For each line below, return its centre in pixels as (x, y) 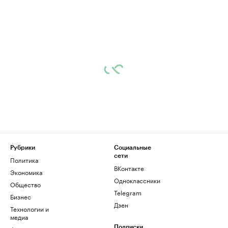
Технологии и (30, 209)
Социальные (133, 148)
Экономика (26, 172)
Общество (25, 184)
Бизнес (21, 196)
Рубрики (23, 148)
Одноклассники (137, 180)
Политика (24, 160)
